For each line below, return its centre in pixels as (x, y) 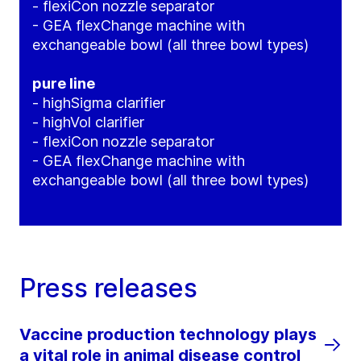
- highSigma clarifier (99, 103)
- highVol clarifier (88, 122)
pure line (64, 84)
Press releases (108, 288)
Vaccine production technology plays (168, 335)
